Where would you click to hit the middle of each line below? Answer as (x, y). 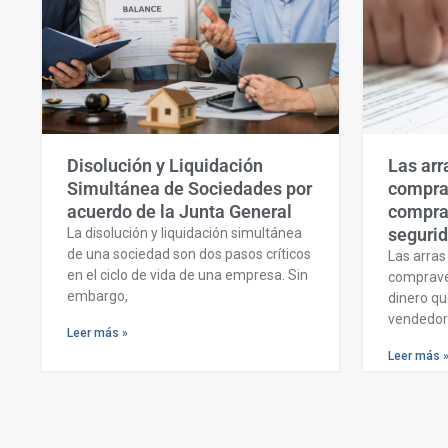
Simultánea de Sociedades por (189, 189)
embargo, (97, 296)
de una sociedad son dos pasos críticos (189, 254)
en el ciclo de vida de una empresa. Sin (187, 275)
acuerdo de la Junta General (179, 212)
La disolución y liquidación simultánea (184, 233)
